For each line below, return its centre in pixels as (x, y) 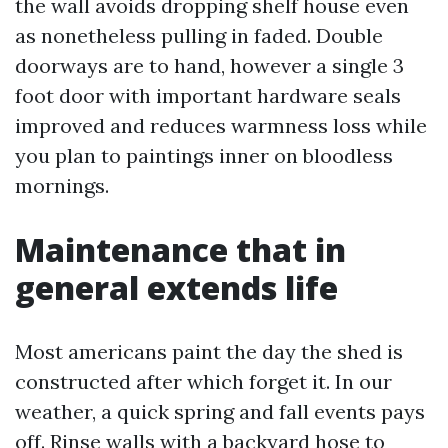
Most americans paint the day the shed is (209, 351)
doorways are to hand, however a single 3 (209, 65)
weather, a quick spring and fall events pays (220, 411)
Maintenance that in (180, 249)
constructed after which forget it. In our (203, 381)
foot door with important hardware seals (208, 95)
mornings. (62, 185)
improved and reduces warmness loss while (221, 125)
